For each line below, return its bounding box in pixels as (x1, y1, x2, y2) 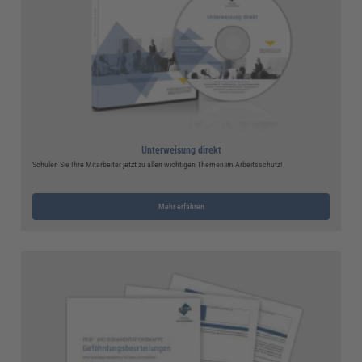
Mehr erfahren (158, 200, 204, 212)
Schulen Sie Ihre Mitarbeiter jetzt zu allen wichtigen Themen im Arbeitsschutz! (32, 158, 282, 170)
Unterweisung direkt (141, 144, 221, 156)
